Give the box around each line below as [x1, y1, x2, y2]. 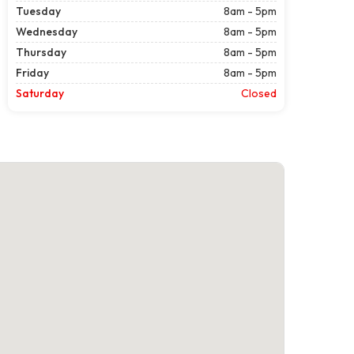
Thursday [16, 44, 66, 59]
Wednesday [16, 24, 77, 39]
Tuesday [16, 3, 61, 18]
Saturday [16, 85, 64, 100]
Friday [16, 65, 49, 80]
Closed [241, 85, 277, 100]
